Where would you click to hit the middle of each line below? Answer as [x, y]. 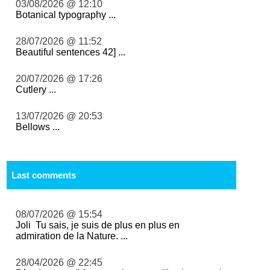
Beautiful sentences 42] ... [71, 52]
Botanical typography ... [66, 14]
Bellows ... [38, 127]
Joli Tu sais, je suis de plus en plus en [98, 225]
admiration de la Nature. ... [72, 236]
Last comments [43, 175]
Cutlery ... [36, 89]
